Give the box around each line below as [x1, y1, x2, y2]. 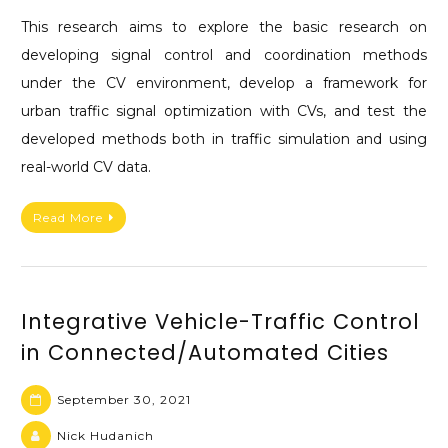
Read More [33, 209, 103, 225]
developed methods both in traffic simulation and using [21, 130, 427, 149]
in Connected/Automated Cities [21, 337, 389, 367]
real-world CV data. [21, 158, 151, 177]
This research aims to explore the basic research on [21, 18, 427, 37]
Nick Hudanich [57, 428, 154, 444]
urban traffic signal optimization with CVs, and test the [21, 102, 427, 121]
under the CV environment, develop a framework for [21, 74, 427, 93]
